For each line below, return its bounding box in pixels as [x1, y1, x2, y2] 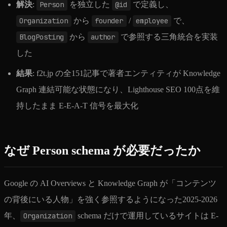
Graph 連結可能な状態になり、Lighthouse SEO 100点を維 [16, 85, 220, 94]
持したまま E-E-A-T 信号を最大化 [16, 101, 138, 110]
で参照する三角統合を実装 [118, 32, 218, 42]
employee [135, 16, 168, 26]
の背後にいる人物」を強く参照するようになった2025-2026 [4, 195, 217, 204]
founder [95, 16, 124, 26]
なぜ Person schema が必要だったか [4, 144, 201, 158]
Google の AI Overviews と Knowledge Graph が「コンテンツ [4, 179, 216, 188]
